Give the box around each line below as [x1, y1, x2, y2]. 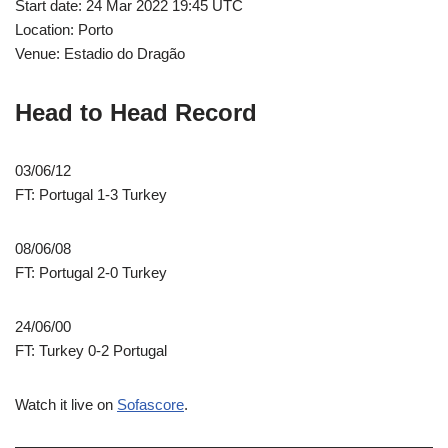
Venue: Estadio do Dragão [15, 44, 185, 62]
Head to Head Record [15, 98, 257, 126]
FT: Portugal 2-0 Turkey [15, 263, 167, 281]
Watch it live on [15, 395, 117, 413]
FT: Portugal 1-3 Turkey [15, 185, 167, 203]
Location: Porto [15, 20, 113, 38]
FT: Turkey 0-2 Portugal [15, 341, 167, 359]
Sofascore [117, 395, 184, 413]
